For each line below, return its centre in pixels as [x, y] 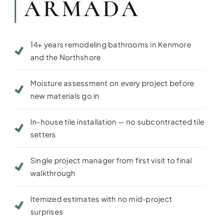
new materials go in [65, 96]
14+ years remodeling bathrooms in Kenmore [110, 44]
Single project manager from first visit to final [111, 160]
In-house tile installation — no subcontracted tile [117, 121]
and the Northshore [66, 57]
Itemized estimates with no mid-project [101, 199]
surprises [47, 211]
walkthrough [53, 173]
